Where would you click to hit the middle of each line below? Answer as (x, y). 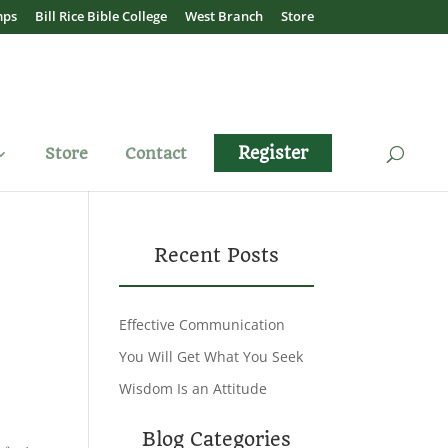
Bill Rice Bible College (100, 15)
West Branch (223, 15)
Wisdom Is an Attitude (193, 388)
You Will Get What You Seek (211, 356)
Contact (156, 153)
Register (273, 152)
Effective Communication (202, 324)
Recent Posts (216, 255)
